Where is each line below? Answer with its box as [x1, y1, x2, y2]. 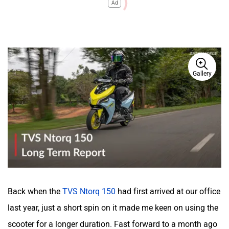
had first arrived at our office [116, 186, 220, 196]
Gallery [193, 70, 212, 77]
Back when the [8, 186, 62, 196]
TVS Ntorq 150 [62, 186, 116, 196]
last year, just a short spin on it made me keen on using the [8, 202, 218, 213]
